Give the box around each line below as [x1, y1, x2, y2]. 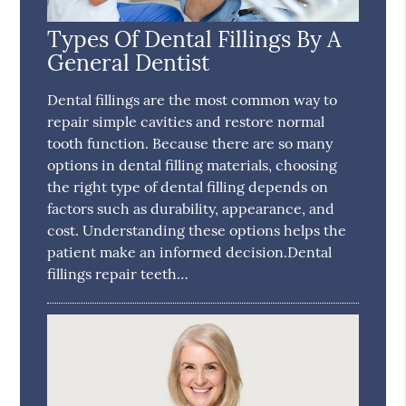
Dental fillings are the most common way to [47, 90, 338, 109]
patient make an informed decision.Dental [47, 242, 333, 261]
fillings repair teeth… [47, 264, 189, 283]
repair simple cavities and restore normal [47, 111, 325, 130]
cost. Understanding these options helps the [47, 220, 347, 239]
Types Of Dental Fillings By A [47, 24, 342, 53]
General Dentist [47, 47, 210, 77]
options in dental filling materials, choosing [47, 155, 338, 174]
